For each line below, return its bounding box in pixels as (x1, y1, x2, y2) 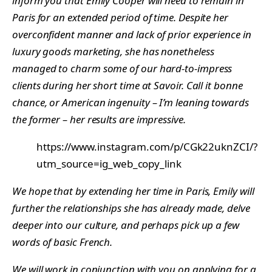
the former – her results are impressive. (12, 112, 186, 126)
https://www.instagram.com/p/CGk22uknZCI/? (36, 139, 257, 154)
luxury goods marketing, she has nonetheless (12, 44, 214, 58)
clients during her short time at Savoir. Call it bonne (12, 78, 243, 92)
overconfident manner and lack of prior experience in (12, 27, 251, 41)
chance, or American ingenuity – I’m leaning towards (12, 95, 249, 109)
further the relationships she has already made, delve (12, 200, 250, 215)
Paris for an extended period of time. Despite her (12, 10, 228, 24)
